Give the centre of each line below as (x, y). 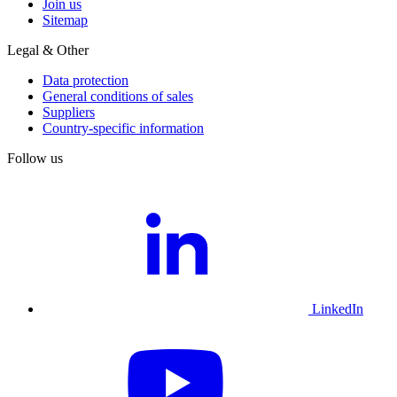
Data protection (86, 80)
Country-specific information (123, 128)
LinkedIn (338, 308)
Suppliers (69, 112)
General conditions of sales (118, 96)
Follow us (35, 158)
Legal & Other (48, 50)
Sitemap (65, 19)
